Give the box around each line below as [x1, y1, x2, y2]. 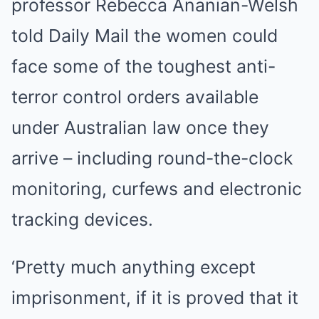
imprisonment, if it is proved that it [11, 287, 298, 308]
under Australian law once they [11, 117, 269, 138]
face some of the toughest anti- [11, 56, 276, 77]
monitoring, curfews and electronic [11, 178, 302, 199]
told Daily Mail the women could [11, 25, 278, 46]
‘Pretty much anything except [11, 256, 256, 278]
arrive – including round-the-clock [11, 147, 293, 169]
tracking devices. [11, 209, 153, 230]
